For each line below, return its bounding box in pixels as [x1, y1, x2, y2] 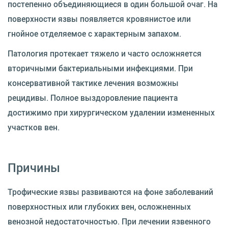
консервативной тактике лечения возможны [8, 77, 179, 89]
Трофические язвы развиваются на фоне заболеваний [8, 186, 213, 197]
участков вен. [8, 122, 60, 133]
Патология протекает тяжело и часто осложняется [8, 48, 202, 59]
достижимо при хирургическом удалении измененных [8, 107, 215, 118]
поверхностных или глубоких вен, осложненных [8, 201, 191, 212]
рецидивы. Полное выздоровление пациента [8, 92, 178, 103]
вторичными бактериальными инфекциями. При [8, 63, 193, 74]
